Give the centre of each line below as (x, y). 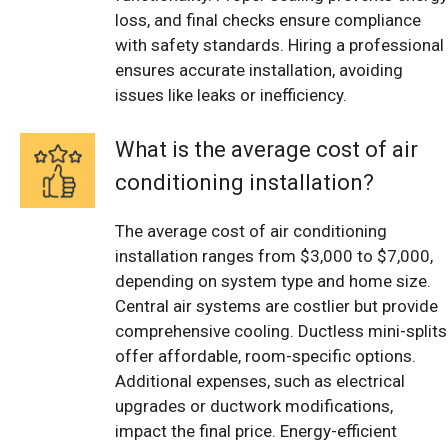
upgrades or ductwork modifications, (254, 406)
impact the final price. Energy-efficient (256, 431)
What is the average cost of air (266, 150)
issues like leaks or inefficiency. (231, 94)
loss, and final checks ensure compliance (268, 19)
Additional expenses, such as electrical (260, 381)
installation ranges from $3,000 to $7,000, (274, 256)
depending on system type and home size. (273, 281)
